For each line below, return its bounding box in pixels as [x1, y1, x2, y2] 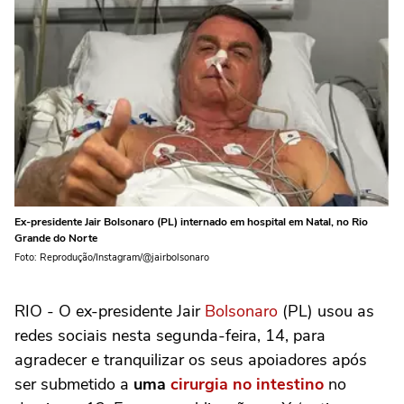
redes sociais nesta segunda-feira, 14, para [14, 325, 326, 347]
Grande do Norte [14, 231, 97, 246]
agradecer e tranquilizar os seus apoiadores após [14, 349, 367, 372]
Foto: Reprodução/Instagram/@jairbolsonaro [14, 251, 209, 265]
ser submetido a [14, 373, 133, 396]
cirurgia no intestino [170, 373, 324, 396]
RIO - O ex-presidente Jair [14, 300, 205, 323]
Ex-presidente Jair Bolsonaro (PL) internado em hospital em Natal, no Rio [14, 215, 368, 230]
